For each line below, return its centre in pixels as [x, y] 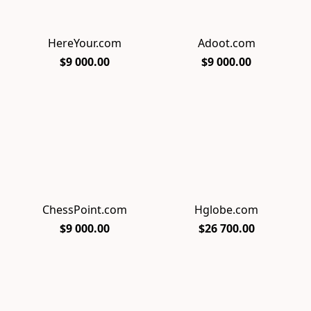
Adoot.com [226, 43]
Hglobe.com [226, 210]
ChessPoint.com [85, 210]
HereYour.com [85, 43]
